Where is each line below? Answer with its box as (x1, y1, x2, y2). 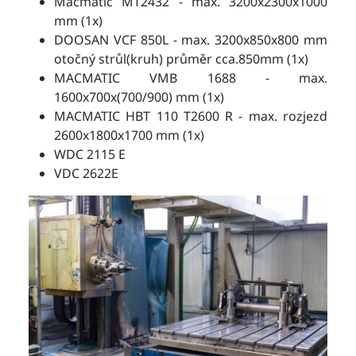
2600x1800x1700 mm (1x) (54, 126, 204, 145)
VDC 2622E (54, 164, 118, 183)
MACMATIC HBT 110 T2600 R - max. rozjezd (54, 107, 327, 126)
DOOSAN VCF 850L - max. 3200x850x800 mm (54, 31, 327, 49)
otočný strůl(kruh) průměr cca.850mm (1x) (54, 50, 308, 68)
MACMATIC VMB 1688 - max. (54, 69, 327, 87)
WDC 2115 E (54, 145, 126, 164)
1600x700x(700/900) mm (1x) (54, 88, 224, 106)
